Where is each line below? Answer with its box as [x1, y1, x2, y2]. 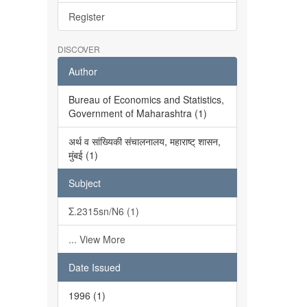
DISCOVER [57, 43, 100, 55]
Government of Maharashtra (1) [68, 106, 207, 120]
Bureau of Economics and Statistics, [68, 93, 224, 106]
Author [68, 64, 97, 78]
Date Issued [68, 260, 121, 274]
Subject [68, 176, 101, 190]
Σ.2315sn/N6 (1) [68, 204, 139, 218]
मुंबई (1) [68, 148, 98, 162]
